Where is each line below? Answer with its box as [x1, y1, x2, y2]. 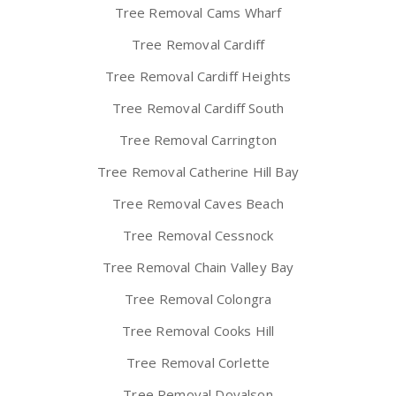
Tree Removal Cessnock [122, 226, 274, 245]
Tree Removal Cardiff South [111, 99, 285, 118]
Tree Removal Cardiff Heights [104, 67, 292, 86]
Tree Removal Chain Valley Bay [102, 258, 294, 277]
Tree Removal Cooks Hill [121, 322, 275, 340]
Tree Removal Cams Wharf [114, 4, 282, 22]
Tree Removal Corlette [126, 354, 270, 372]
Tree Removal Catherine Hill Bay [97, 163, 299, 181]
